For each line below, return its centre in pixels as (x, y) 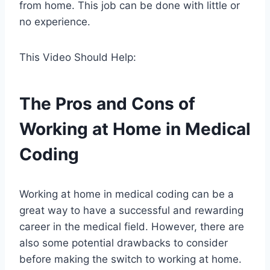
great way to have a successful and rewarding (131, 211)
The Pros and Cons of (107, 104)
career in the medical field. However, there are (132, 227)
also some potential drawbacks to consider (124, 243)
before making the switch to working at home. (130, 259)
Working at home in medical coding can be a (127, 194)
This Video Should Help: (78, 58)
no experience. (55, 22)
